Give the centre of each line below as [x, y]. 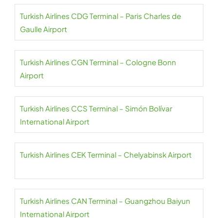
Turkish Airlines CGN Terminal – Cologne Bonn [98, 62]
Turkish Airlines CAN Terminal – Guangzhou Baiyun [105, 201]
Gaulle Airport [44, 29]
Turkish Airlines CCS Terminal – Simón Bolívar [96, 108]
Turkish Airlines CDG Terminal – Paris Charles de [100, 16]
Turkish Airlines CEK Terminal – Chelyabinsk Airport [106, 154]
